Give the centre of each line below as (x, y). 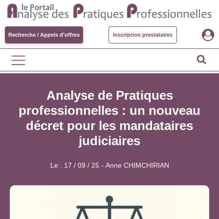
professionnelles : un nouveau (109, 110)
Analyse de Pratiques (109, 95)
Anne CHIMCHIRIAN (137, 165)
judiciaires (109, 141)
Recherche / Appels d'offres (44, 35)
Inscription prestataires (142, 35)
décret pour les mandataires (109, 126)
